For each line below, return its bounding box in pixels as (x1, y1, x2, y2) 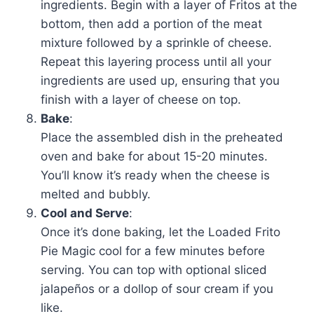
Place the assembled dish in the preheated (41, 130, 283, 145)
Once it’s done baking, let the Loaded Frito (41, 225, 280, 240)
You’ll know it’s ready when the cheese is (41, 168, 270, 183)
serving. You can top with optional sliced (41, 263, 267, 278)
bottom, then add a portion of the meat (41, 17, 262, 32)
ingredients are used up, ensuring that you (41, 74, 280, 88)
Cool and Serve (41, 206, 129, 221)
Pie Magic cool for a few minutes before (41, 244, 265, 259)
